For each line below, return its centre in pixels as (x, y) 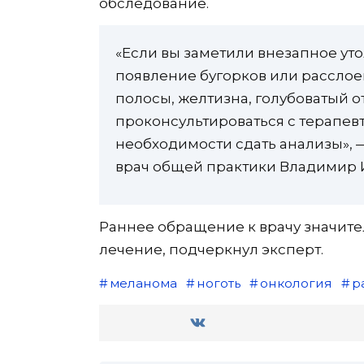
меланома (143, 284)
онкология (296, 284)
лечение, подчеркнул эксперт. (211, 250)
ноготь (218, 284)
